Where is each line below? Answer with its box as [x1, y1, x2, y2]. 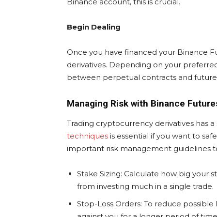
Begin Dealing [67, 22, 121, 32]
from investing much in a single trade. [77, 182, 214, 191]
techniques [67, 131, 108, 141]
